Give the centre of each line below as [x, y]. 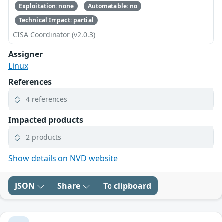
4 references [47, 99]
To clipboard [127, 186]
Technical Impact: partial [56, 20]
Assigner [26, 54]
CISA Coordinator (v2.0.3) [54, 35]
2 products [44, 137]
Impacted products [46, 120]
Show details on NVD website [63, 158]
